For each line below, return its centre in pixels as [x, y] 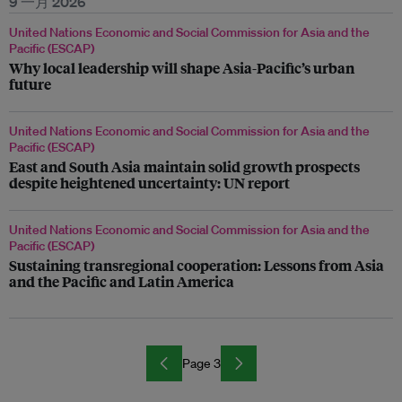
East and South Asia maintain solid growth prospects [184, 166]
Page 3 [201, 363]
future [30, 84]
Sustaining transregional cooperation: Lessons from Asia [197, 265]
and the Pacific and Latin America [122, 281]
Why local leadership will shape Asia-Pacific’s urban [182, 68]
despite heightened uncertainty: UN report [149, 183]
